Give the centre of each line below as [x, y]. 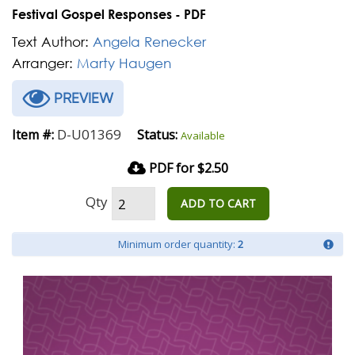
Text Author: [50, 42]
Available [203, 136]
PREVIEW [82, 98]
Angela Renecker [149, 42]
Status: [157, 135]
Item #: [33, 135]
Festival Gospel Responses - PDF [109, 14]
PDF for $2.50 [187, 168]
